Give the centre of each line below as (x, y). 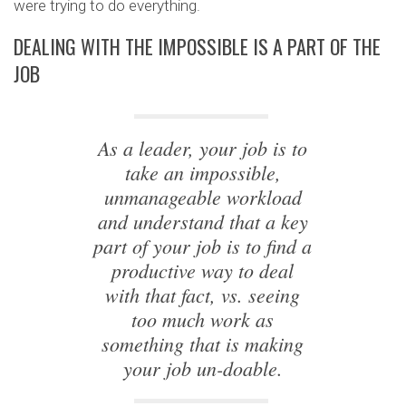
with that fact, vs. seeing (203, 294)
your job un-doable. (203, 367)
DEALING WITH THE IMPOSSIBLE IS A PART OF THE (197, 46)
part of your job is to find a (203, 245)
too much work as (203, 319)
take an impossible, (203, 172)
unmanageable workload (203, 196)
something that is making (203, 343)
